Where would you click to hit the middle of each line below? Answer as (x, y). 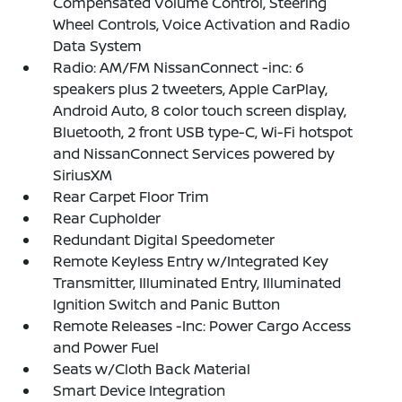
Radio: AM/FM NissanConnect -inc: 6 (179, 67)
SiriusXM (83, 175)
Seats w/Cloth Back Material (152, 369)
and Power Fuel (106, 347)
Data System (98, 46)
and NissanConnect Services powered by (194, 153)
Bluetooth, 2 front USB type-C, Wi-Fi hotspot (203, 132)
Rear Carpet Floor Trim (131, 197)
